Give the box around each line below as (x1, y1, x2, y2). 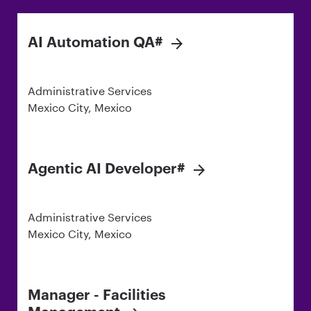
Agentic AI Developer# (28, 162, 185, 177)
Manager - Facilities (28, 288, 166, 303)
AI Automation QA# (28, 35, 163, 51)
